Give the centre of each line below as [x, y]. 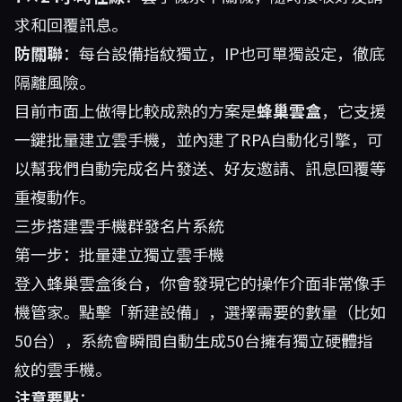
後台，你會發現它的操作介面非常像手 [249, 283]
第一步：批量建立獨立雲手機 [119, 254]
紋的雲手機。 [63, 369]
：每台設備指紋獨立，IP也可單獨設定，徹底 [224, 53]
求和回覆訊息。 [71, 24]
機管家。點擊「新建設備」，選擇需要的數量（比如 [200, 311]
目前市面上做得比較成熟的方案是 [135, 110]
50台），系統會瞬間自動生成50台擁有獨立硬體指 [194, 340]
